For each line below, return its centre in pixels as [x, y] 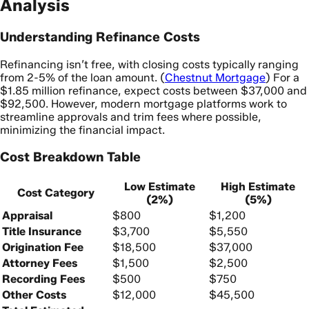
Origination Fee [43, 247]
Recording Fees [43, 279]
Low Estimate [159, 186]
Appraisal [27, 215]
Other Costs [34, 295]
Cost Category [56, 192]
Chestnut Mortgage [215, 77]
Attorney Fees [40, 263]
